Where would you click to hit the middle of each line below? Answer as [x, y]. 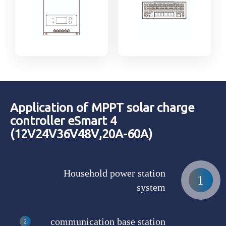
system [151, 187]
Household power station [115, 173]
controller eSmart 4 [63, 121]
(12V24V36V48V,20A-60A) [81, 134]
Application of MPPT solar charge [102, 108]
